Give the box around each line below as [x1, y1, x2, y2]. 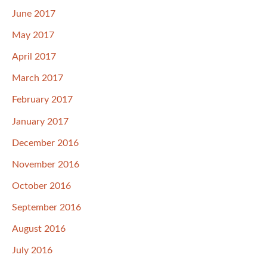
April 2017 [12, 52, 56, 62]
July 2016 [12, 246, 52, 256]
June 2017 [12, 9, 55, 19]
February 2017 [12, 95, 73, 105]
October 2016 [12, 181, 71, 191]
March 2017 [12, 73, 63, 83]
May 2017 [12, 30, 54, 41]
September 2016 [12, 202, 81, 212]
